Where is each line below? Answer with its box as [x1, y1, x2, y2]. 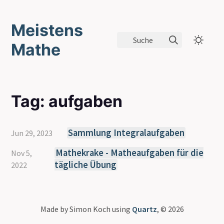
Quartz [131, 204, 157, 214]
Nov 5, [11, 148, 32, 158]
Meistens [11, 20, 83, 40]
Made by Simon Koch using [40, 204, 132, 214]
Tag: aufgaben [11, 91, 123, 111]
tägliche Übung [54, 159, 117, 170]
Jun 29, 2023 [11, 128, 53, 138]
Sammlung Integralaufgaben [68, 127, 185, 138]
